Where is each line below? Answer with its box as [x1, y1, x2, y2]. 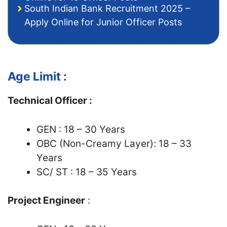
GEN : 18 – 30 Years [36, 123, 125, 135]
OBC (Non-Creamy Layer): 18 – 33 [36, 137, 192, 149]
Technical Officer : [8, 95, 92, 106]
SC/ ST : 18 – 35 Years [36, 166, 137, 178]
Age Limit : [8, 69, 67, 84]
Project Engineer [8, 195, 85, 206]
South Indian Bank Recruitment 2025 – [24, 3, 190, 14]
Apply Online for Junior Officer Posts [24, 17, 182, 27]
